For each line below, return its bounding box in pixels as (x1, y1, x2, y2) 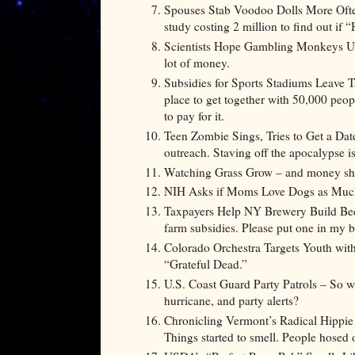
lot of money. (164, 54, 234, 71)
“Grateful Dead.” (164, 256, 247, 273)
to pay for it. (164, 107, 224, 124)
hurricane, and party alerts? (164, 292, 299, 308)
